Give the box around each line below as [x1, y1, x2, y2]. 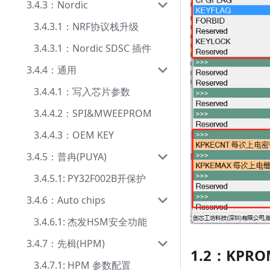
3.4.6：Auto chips [27, 193, 105, 207]
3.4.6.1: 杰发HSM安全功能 [34, 215, 147, 228]
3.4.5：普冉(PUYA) [27, 150, 107, 163]
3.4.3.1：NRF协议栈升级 [34, 20, 139, 33]
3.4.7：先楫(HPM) [27, 237, 105, 250]
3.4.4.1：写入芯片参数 [34, 85, 130, 98]
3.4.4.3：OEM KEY [34, 128, 114, 142]
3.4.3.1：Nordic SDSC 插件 [34, 42, 151, 55]
